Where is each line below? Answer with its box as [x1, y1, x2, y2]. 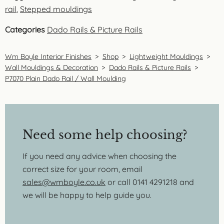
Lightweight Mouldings [129, 51, 203, 61]
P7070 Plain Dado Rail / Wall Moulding [5, 73, 126, 83]
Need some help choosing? [22, 127, 187, 142]
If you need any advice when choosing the [22, 150, 176, 161]
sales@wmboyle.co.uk [22, 176, 105, 187]
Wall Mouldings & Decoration [5, 62, 98, 72]
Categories [5, 24, 45, 34]
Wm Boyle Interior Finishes [5, 51, 91, 61]
